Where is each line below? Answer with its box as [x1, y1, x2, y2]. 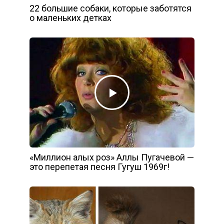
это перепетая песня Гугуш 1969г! [29, 161, 169, 172]
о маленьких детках [29, 12, 111, 23]
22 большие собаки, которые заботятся [29, 2, 191, 13]
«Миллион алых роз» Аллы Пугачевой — [29, 151, 194, 162]
